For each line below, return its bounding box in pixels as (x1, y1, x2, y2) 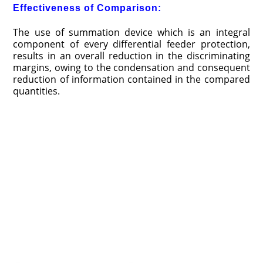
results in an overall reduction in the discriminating (13, 49, 250, 63)
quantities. (13, 85, 60, 98)
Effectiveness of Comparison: (13, 3, 162, 14)
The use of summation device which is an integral (13, 26, 250, 39)
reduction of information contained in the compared (13, 73, 250, 86)
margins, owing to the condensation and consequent (13, 61, 250, 75)
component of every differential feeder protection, (13, 38, 250, 51)
